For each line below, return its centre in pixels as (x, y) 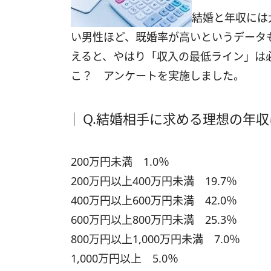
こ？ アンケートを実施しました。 (158, 76)
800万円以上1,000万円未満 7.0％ (155, 239)
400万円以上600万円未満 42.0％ (154, 200)
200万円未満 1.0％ (120, 162)
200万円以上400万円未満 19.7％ (154, 181)
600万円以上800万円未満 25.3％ (154, 220)
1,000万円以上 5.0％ (125, 258)
